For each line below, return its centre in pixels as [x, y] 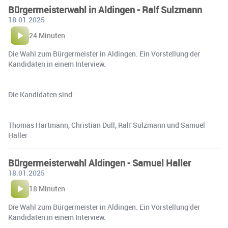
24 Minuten [47, 36]
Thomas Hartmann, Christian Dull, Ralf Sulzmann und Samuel [107, 125]
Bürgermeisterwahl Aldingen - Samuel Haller [99, 163]
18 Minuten [47, 189]
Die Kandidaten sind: [41, 95]
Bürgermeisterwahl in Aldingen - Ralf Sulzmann [105, 10]
